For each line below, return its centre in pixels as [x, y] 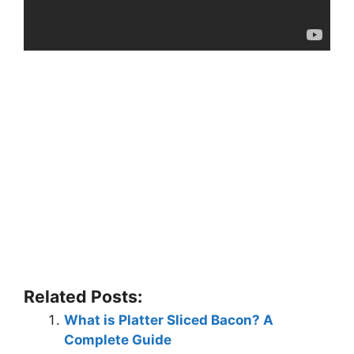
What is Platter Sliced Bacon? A [169, 320]
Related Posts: [83, 297]
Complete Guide [118, 340]
